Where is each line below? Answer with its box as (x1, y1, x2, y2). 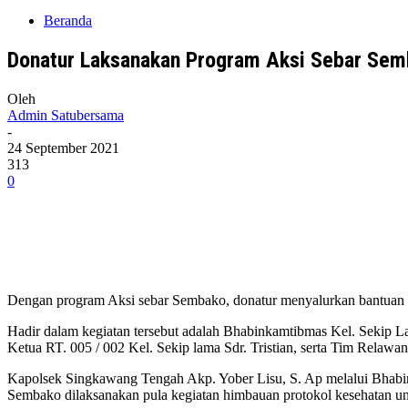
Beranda (44, 13, 92, 28)
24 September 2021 (7, 139, 119, 156)
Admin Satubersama (7, 107, 124, 123)
